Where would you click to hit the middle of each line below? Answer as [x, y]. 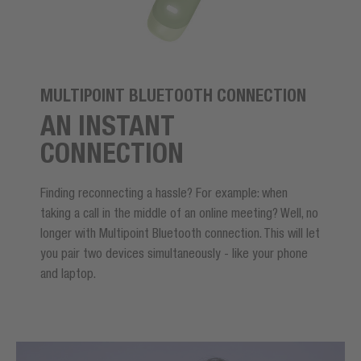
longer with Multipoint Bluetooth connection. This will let [180, 232]
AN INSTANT [108, 125]
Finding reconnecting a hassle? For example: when [164, 192]
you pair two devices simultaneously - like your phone [174, 253]
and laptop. [68, 273]
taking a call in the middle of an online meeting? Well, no [179, 212]
